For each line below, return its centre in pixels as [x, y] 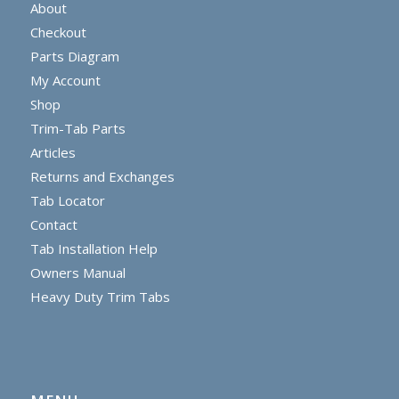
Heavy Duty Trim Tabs [100, 296]
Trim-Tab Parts [77, 128]
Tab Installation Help [94, 248]
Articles [53, 152]
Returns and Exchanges [102, 176]
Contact [53, 224]
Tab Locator [67, 200]
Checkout [58, 32]
